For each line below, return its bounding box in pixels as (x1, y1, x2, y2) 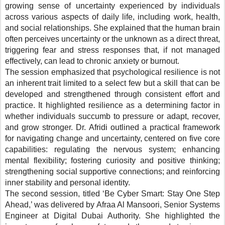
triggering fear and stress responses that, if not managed (5, 45, 220, 54)
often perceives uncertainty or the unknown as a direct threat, (5, 34, 220, 43)
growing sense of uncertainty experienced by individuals (5, 1, 220, 10)
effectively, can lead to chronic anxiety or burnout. (5, 56, 179, 65)
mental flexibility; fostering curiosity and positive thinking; (5, 156, 220, 165)
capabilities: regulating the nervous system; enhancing (5, 145, 220, 154)
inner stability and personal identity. (5, 178, 130, 187)
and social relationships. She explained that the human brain (5, 23, 220, 32)
